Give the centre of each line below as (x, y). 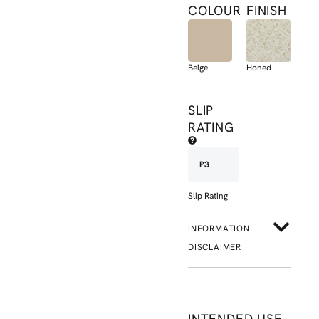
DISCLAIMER (215, 247)
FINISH (267, 10)
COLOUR (215, 10)
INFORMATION (219, 229)
